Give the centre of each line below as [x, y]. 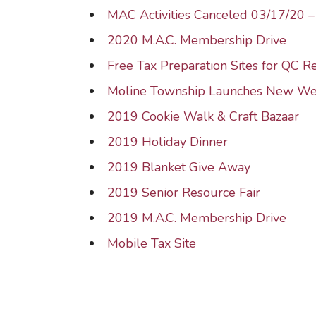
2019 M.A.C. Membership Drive [197, 218]
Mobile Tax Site [152, 243]
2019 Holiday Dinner [168, 142]
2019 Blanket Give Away [179, 167]
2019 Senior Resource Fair [184, 193]
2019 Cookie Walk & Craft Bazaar [203, 116]
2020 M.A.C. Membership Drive [197, 40]
